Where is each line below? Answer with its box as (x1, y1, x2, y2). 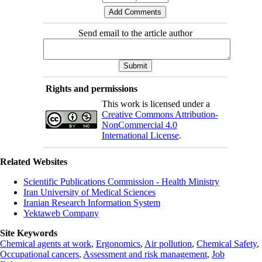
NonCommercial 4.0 (101, 119, 177, 130)
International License (101, 130, 179, 140)
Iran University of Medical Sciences (23, 187, 156, 197)
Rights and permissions (45, 83, 137, 94)
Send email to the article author (78, 27, 192, 38)
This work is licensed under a (101, 98, 210, 109)
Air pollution (144, 238, 192, 249)
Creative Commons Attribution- (101, 109, 218, 119)
